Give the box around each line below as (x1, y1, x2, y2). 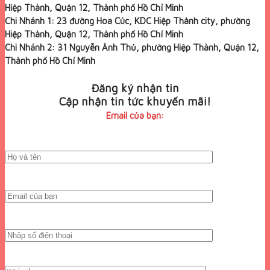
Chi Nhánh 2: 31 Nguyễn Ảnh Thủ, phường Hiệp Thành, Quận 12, (5, 42, 259, 53)
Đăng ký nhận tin (91, 81, 179, 95)
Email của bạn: (106, 110, 164, 121)
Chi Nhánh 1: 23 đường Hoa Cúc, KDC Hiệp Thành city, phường (5, 16, 250, 27)
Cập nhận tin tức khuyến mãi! (59, 94, 211, 108)
